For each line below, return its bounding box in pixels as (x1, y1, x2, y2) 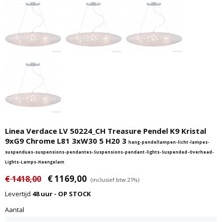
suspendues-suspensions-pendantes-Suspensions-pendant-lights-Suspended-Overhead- (5, 149, 214, 155)
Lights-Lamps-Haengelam (5, 159, 64, 165)
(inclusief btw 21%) (91, 176, 139, 183)
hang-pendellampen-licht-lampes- (128, 139, 210, 145)
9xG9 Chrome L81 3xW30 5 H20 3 (5, 136, 128, 146)
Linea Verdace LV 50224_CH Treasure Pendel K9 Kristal (5, 126, 206, 136)
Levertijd (5, 189, 32, 198)
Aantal (5, 205, 24, 214)
